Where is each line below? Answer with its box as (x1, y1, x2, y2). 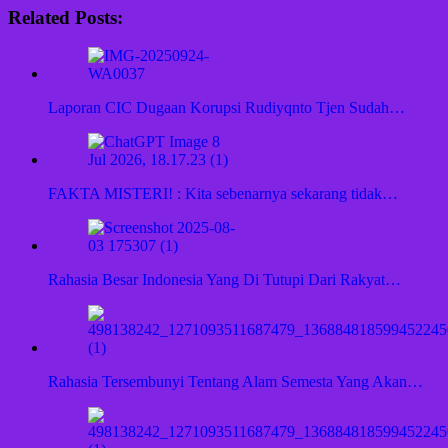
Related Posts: (8, 6, 123, 28)
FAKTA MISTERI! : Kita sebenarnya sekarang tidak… (48, 185, 398, 203)
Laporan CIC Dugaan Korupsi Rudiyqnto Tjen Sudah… (48, 99, 405, 117)
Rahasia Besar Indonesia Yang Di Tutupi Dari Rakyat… (48, 271, 401, 289)
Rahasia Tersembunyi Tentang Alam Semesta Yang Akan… (48, 373, 423, 391)
